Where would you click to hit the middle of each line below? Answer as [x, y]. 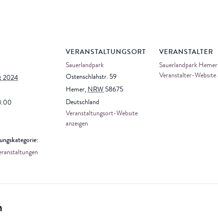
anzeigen [77, 124]
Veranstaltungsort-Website [102, 114]
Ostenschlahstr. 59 [91, 77]
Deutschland [82, 103]
